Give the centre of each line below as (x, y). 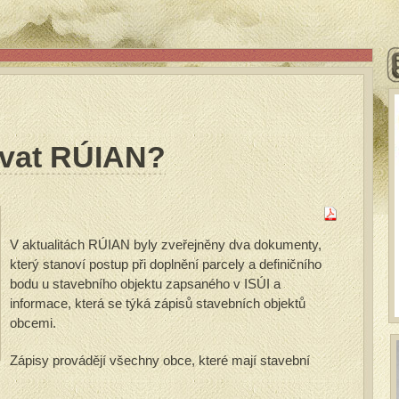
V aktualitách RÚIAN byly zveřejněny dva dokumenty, (166, 244)
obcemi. (33, 323)
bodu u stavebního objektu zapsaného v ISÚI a (145, 284)
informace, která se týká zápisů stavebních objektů (158, 303)
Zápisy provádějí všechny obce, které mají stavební (160, 360)
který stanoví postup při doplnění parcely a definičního (166, 264)
